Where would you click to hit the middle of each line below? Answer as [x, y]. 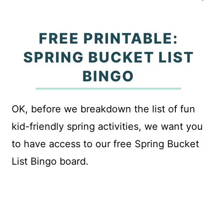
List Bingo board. [50, 161]
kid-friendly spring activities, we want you [107, 126]
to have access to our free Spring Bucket [105, 144]
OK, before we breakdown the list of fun [103, 109]
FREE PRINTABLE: [108, 38]
